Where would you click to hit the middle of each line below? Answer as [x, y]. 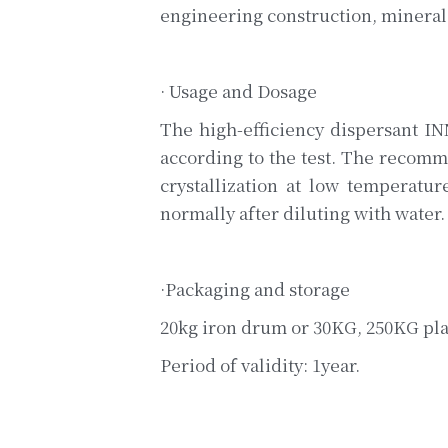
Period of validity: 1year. [259, 365]
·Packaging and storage [254, 289]
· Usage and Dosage [238, 91]
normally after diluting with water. [302, 213]
